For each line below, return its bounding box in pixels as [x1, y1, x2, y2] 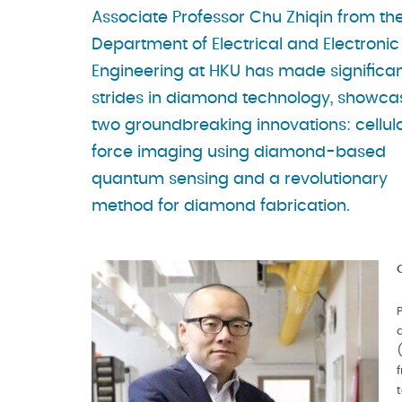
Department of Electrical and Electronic [92, 36, 399, 53]
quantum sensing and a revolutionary [92, 170, 388, 188]
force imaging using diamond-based [92, 144, 386, 161]
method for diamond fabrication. [92, 197, 350, 214]
